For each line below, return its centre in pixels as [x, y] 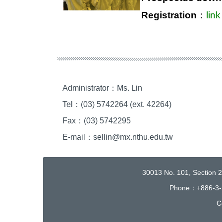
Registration [169, 15]
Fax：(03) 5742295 [97, 120]
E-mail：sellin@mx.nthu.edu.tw [119, 137]
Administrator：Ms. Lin [103, 88]
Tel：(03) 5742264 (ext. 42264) [117, 104]
